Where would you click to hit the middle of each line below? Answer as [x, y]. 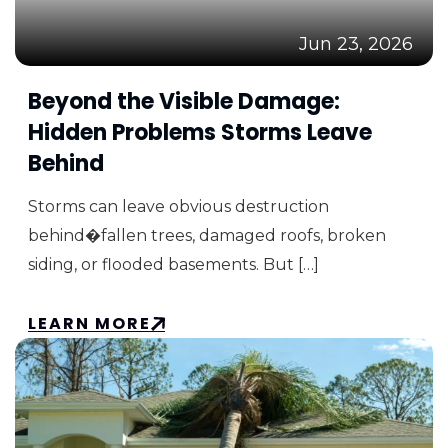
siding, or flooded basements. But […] [173, 264]
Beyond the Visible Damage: [184, 101]
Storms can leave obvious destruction [178, 206]
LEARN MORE [89, 323]
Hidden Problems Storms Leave [200, 132]
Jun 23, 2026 [356, 44]
